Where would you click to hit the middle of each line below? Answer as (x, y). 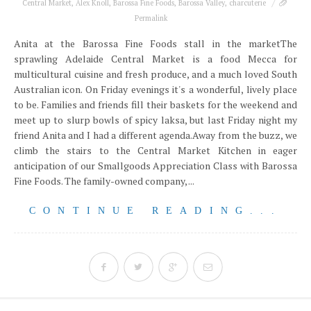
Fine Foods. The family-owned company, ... (104, 181)
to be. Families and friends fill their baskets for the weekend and (155, 104)
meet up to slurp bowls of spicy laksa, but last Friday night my (155, 120)
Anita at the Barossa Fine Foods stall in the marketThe (155, 43)
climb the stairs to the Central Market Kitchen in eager (155, 150)
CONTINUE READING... (155, 211)
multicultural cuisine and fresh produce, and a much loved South (155, 74)
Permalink (151, 18)
